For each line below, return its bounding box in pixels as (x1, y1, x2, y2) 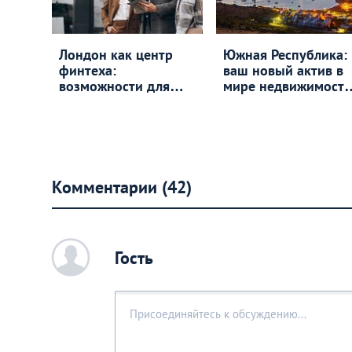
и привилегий (223, 93, 310, 112)
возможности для (59, 77, 170, 96)
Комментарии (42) (52, 176, 192, 199)
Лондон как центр (59, 46, 173, 64)
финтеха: (59, 61, 116, 80)
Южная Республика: (223, 46, 348, 64)
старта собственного (59, 93, 189, 112)
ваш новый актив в (223, 61, 344, 80)
